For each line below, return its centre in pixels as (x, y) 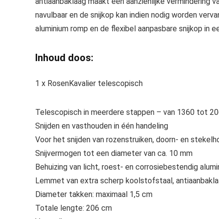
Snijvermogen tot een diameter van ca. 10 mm (114, 153)
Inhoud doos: (64, 58)
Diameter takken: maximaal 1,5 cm (94, 194)
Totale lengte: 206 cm (74, 208)
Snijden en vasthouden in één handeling (102, 126)
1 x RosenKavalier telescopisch (89, 83)
